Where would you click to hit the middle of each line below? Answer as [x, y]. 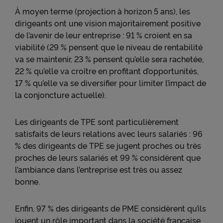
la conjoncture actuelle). [60, 95]
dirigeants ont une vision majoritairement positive [108, 23]
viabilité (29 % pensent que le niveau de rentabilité [109, 47]
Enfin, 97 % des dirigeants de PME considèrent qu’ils [111, 208]
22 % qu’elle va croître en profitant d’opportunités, [107, 71]
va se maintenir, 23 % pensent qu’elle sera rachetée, [109, 59]
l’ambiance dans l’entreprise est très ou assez [99, 169]
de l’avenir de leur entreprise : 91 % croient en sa [104, 35]
